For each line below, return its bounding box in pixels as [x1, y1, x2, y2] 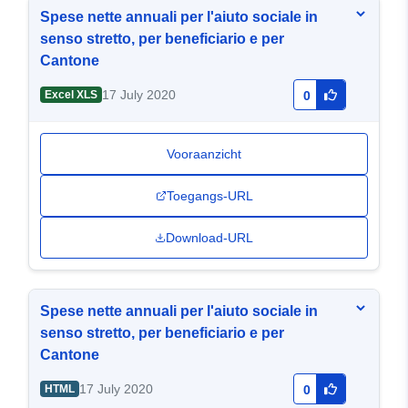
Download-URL [166, 230, 253, 246]
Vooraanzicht [167, 147, 241, 162]
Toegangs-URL [166, 189, 253, 204]
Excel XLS [44, 88, 97, 102]
